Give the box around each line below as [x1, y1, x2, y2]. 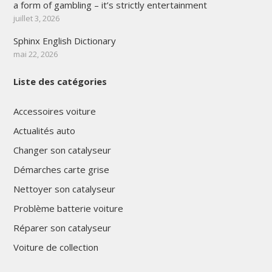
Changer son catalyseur [13, 143, 111, 156]
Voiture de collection [13, 240, 98, 253]
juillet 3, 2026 [13, 12, 59, 24]
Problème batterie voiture [13, 202, 123, 214]
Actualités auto [13, 124, 75, 137]
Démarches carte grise [13, 163, 109, 175]
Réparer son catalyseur [13, 221, 111, 234]
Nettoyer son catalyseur [13, 182, 115, 195]
